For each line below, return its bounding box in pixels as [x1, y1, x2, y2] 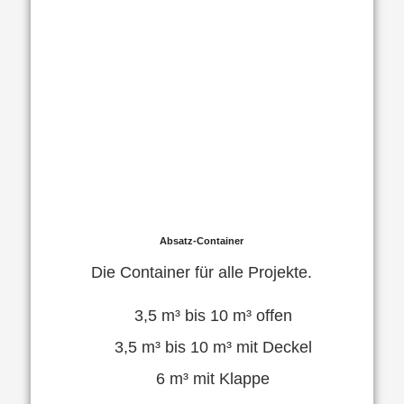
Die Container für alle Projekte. [91, 263, 313, 282]
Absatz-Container [160, 235, 244, 247]
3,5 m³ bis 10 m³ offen [133, 306, 292, 325]
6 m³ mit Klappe [156, 369, 271, 388]
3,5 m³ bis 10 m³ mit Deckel [114, 337, 312, 356]
